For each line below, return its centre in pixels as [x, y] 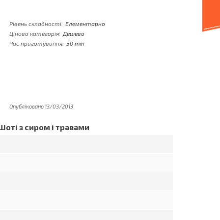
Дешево [74, 33]
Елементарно [85, 24]
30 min [75, 43]
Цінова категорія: [35, 33]
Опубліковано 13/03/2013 [41, 106]
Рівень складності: [36, 24]
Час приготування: [37, 43]
